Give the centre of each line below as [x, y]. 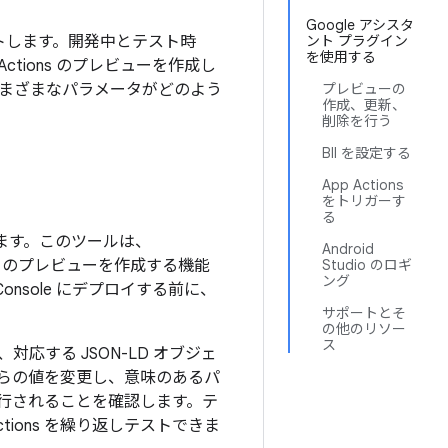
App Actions [362, 185]
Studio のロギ [367, 265]
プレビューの [364, 89]
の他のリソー [364, 329]
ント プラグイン [357, 41]
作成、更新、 [364, 105]
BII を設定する [366, 153]
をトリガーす [364, 201]
